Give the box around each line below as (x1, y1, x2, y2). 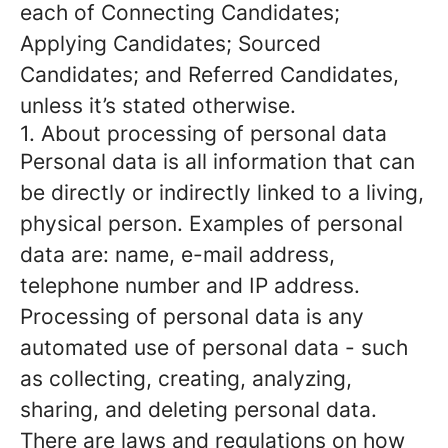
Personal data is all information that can (20, 149, 415, 174)
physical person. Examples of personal (20, 211, 403, 236)
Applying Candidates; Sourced (20, 31, 321, 56)
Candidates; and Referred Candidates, (20, 62, 399, 87)
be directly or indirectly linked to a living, (20, 180, 424, 205)
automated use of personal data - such (20, 335, 408, 360)
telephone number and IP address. (20, 273, 360, 298)
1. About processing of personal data (20, 121, 387, 146)
